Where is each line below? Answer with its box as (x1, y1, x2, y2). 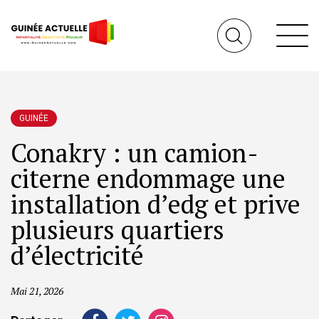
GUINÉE (19, 113, 48, 123)
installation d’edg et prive (11, 187, 300, 221)
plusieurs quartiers (11, 213, 224, 246)
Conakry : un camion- (11, 136, 258, 169)
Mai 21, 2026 (11, 284, 63, 298)
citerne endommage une (11, 162, 286, 195)
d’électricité (11, 239, 144, 272)
